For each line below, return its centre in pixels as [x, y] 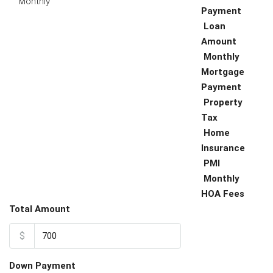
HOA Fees [223, 194]
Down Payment [42, 266]
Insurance [223, 148]
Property [223, 102]
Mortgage [223, 72]
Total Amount [40, 209]
